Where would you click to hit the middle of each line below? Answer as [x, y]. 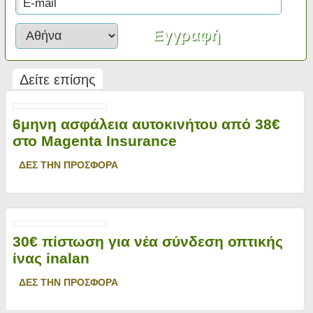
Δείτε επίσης [57, 80]
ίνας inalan [51, 258]
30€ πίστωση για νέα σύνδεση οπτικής [147, 241]
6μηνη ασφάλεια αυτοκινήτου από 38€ [146, 124]
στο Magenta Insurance [94, 141]
